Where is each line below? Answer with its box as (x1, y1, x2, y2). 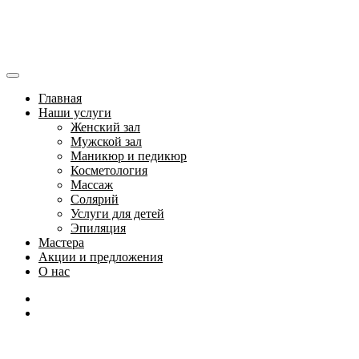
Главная (38, 91, 82, 105)
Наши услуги (38, 105, 111, 119)
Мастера (38, 235, 84, 249)
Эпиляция (71, 220, 126, 235)
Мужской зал (71, 134, 142, 148)
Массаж (71, 177, 113, 192)
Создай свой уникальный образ (6, 336, 281, 357)
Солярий (71, 192, 119, 206)
